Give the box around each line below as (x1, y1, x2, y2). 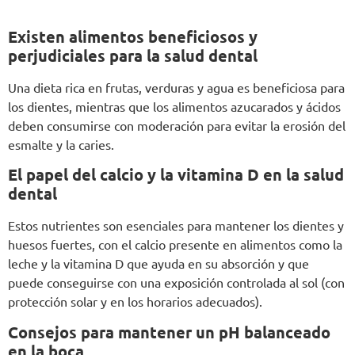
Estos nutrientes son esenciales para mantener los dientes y (8, 217, 344, 234)
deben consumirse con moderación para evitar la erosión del (8, 117, 345, 133)
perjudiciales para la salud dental (8, 45, 258, 66)
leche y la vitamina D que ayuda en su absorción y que (8, 255, 309, 272)
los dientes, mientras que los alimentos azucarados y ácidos (8, 98, 341, 114)
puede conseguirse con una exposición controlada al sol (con (8, 274, 345, 291)
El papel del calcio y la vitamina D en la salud (8, 164, 344, 185)
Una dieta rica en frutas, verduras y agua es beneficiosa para (8, 79, 345, 95)
